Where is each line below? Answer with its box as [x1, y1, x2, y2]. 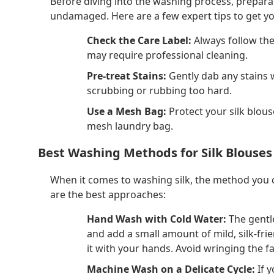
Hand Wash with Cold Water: [87, 212, 226, 226]
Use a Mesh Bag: [87, 105, 166, 119]
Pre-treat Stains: [87, 69, 166, 83]
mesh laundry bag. [87, 119, 173, 133]
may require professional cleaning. [87, 48, 248, 62]
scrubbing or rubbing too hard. [87, 84, 232, 98]
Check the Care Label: [87, 34, 191, 48]
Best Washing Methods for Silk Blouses [38, 144, 272, 161]
